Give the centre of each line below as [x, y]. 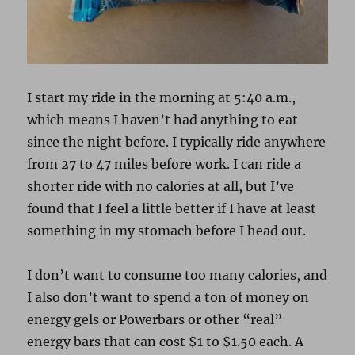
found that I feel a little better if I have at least [172, 209]
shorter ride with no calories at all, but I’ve [161, 187]
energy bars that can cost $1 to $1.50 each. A [166, 342]
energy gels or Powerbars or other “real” [155, 320]
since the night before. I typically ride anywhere [177, 142]
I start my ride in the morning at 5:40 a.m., [162, 98]
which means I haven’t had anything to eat [163, 120]
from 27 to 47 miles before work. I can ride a [164, 164]
